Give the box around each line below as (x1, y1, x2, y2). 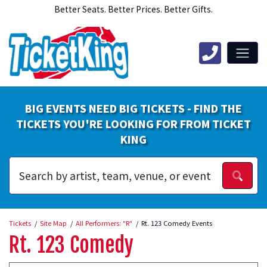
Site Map (40, 218, 67, 228)
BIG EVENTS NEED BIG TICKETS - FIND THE (25, 101, 242, 116)
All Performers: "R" (76, 218, 132, 228)
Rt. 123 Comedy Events (141, 218, 212, 228)
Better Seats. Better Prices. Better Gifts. (54, 3, 213, 15)
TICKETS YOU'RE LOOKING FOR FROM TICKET (16, 116, 251, 132)
